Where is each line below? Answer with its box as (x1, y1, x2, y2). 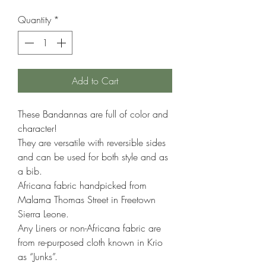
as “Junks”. (18, 250, 58, 263)
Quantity (18, 13, 51, 26)
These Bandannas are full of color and (18, 107, 168, 121)
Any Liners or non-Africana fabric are (18, 221, 161, 235)
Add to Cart (72, 74, 118, 87)
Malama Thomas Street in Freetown (18, 193, 156, 206)
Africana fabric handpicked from (18, 179, 147, 192)
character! (18, 122, 57, 135)
